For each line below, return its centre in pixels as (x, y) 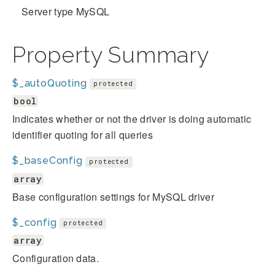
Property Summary (111, 55)
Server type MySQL (66, 11)
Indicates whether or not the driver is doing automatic (132, 119)
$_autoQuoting (50, 83)
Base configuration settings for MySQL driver (114, 196)
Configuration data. (56, 258)
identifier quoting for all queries (83, 135)
